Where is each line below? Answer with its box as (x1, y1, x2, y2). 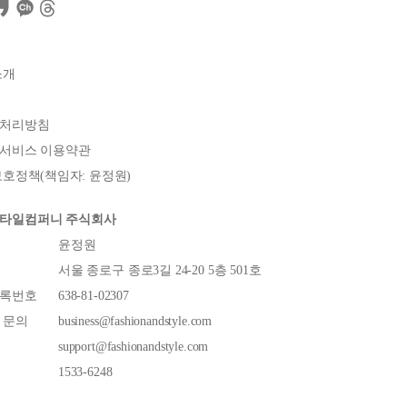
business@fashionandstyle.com (58, 314, 212, 329)
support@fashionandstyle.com (58, 340, 209, 354)
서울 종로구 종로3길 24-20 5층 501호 (58, 263, 262, 278)
